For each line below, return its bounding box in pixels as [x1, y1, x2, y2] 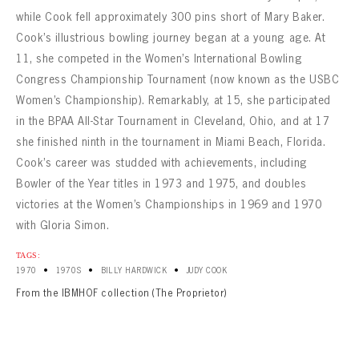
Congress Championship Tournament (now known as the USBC [16, 72, 340, 87]
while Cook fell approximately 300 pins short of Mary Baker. [16, 10, 325, 24]
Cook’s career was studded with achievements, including [16, 155, 308, 170]
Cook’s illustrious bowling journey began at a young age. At [16, 30, 326, 45]
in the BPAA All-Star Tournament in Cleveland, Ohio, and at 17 [16, 114, 330, 128]
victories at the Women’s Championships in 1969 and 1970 [16, 197, 322, 212]
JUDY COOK [185, 265, 228, 276]
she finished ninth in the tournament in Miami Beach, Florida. [16, 135, 326, 149]
